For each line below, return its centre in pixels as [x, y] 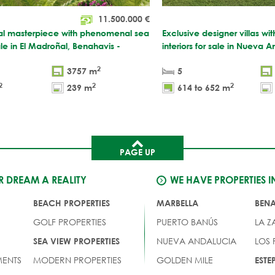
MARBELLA [177, 203]
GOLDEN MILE [184, 260]
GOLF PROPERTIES [70, 222]
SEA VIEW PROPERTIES [77, 241]
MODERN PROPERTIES [78, 260]
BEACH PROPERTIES [72, 203]
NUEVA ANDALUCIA [196, 241]
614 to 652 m [204, 87]
